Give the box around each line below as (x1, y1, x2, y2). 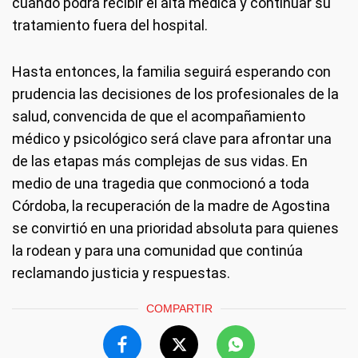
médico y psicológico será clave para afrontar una (12, 130, 332, 147)
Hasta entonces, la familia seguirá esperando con (12, 63, 331, 80)
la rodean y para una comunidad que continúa (12, 242, 303, 259)
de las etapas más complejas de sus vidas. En (12, 153, 308, 169)
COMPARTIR (145, 302, 213, 315)
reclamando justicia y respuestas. (12, 265, 230, 281)
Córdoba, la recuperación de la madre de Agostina (12, 197, 330, 214)
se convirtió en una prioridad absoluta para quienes (12, 220, 339, 237)
